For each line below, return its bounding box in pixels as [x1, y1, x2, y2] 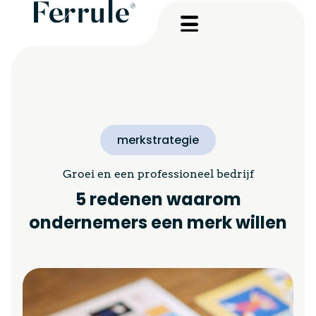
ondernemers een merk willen [29, 211, 287, 234]
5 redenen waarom [75, 188, 241, 211]
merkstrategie [117, 132, 199, 148]
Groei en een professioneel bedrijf [62, 167, 254, 181]
